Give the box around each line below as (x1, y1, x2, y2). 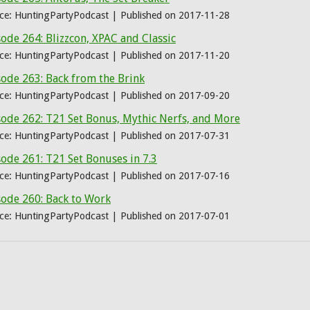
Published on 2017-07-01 (120, 210, 230, 221)
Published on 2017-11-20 (120, 50, 230, 61)
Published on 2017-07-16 (120, 170, 230, 181)
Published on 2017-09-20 (120, 90, 230, 101)
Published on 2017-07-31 (120, 130, 230, 141)
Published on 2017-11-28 (120, 10, 230, 21)
